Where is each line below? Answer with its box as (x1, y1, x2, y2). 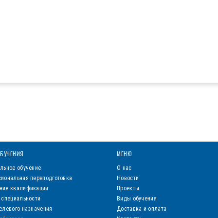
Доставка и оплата (117, 205, 167, 213)
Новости (117, 175, 139, 182)
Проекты (117, 185, 140, 192)
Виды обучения (117, 195, 157, 202)
